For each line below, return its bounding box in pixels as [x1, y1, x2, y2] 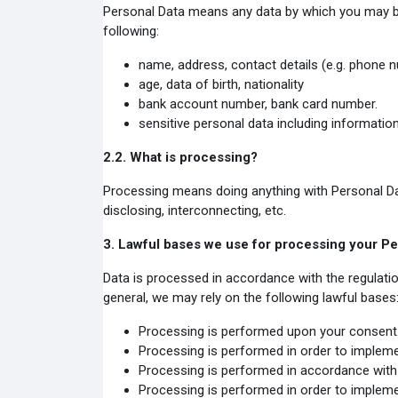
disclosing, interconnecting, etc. [102, 203, 286, 219]
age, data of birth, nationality [138, 76, 304, 92]
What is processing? [129, 149, 261, 165]
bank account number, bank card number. [138, 96, 378, 112]
